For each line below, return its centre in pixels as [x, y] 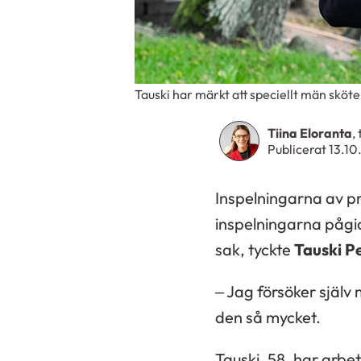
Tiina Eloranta [310, 133]
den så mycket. [268, 317]
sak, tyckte [255, 249]
